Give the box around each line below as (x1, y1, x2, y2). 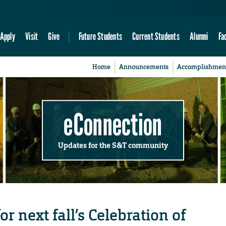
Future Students (78, 30, 122, 43)
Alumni (190, 30, 208, 43)
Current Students (132, 30, 180, 43)
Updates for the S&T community (58, 140, 168, 150)
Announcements (119, 63, 169, 72)
